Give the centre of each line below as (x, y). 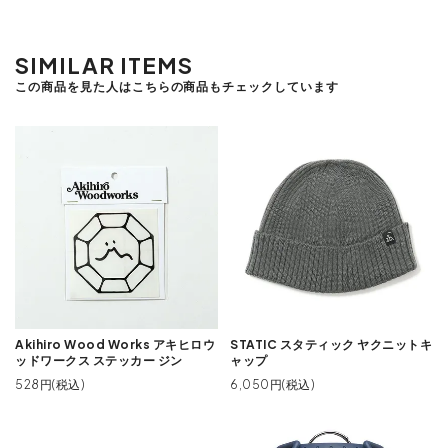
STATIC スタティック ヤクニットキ (331, 344)
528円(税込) (49, 384)
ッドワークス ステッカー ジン (99, 360)
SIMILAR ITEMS (104, 64)
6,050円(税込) (272, 384)
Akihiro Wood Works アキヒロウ (115, 344)
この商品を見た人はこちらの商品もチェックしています (177, 86)
